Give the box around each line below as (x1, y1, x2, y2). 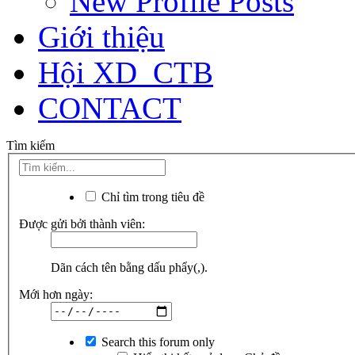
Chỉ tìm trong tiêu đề (98, 189, 204, 204)
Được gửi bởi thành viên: (19, 216, 145, 231)
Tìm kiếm (6, 139, 55, 153)
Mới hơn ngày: (19, 287, 93, 301)
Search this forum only (98, 334, 215, 349)
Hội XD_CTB (38, 55, 213, 90)
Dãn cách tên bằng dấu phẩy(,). (51, 260, 208, 274)
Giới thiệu (38, 20, 165, 55)
